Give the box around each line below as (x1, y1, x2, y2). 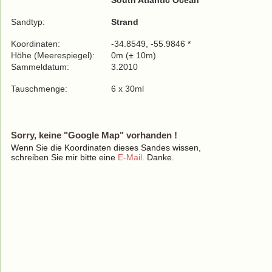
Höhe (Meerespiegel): (11, 50, 95, 60)
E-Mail (118, 152, 142, 162)
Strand (111, 17, 138, 27)
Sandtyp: (11, 17, 45, 27)
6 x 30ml (111, 84, 144, 93)
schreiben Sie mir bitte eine (11, 152, 118, 162)
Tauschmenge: (11, 84, 70, 93)
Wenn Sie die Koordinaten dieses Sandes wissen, (11, 143, 201, 152)
